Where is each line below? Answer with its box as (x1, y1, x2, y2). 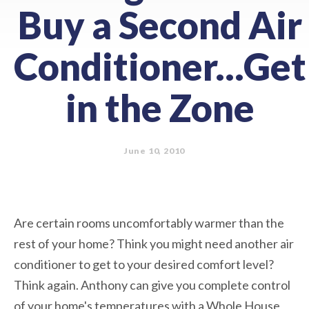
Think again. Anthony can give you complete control (14, 277, 290, 292)
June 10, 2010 (123, 145, 186, 156)
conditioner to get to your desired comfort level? (14, 256, 274, 272)
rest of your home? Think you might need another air (14, 235, 294, 251)
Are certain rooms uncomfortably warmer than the (14, 215, 284, 230)
